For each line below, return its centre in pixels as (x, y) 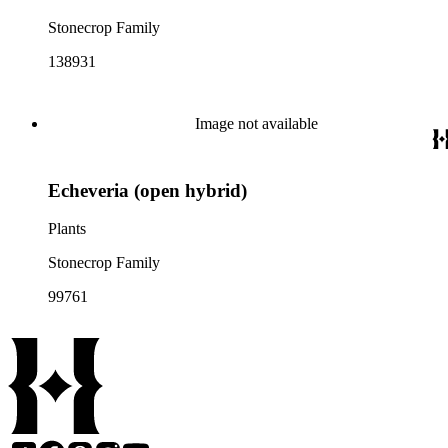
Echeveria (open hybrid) (147, 190)
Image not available (256, 123)
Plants (67, 229)
